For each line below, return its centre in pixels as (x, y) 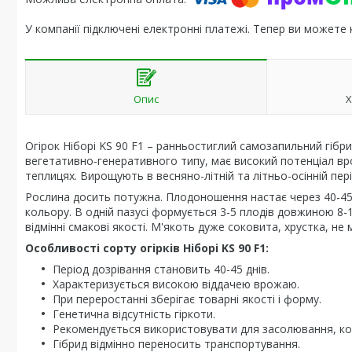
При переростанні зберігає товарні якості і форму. (187, 299)
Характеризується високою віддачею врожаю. (176, 284)
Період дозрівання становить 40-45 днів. (161, 269)
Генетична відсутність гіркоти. (134, 314)
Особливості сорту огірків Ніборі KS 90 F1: (147, 248)
